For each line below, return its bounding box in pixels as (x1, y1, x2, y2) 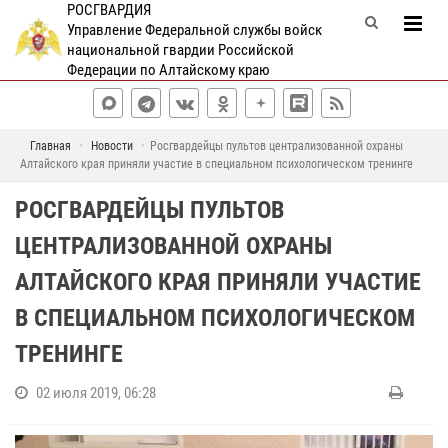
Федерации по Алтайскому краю (66, 61, 270, 79)
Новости (91, 139, 133, 153)
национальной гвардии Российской (66, 41, 294, 59)
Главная (30, 139, 71, 153)
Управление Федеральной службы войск (66, 21, 322, 39)
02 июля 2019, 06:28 (36, 384, 156, 402)
